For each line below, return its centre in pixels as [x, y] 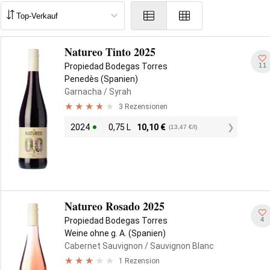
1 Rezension [139, 261]
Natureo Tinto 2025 [110, 52]
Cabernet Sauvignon [104, 246]
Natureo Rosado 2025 [115, 206]
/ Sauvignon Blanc [178, 246]
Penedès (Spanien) [101, 79]
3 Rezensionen [143, 106]
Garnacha [83, 92]
